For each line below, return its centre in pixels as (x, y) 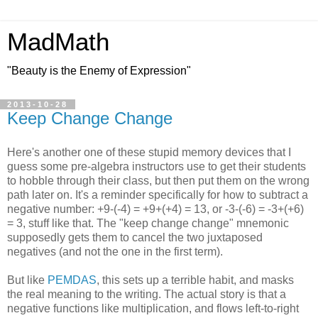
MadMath (58, 42)
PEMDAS (72, 280)
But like (27, 280)
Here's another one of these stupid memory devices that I (149, 152)
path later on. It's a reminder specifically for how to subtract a (158, 194)
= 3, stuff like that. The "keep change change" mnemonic (148, 223)
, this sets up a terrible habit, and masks (195, 280)
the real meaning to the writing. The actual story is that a (147, 294)
